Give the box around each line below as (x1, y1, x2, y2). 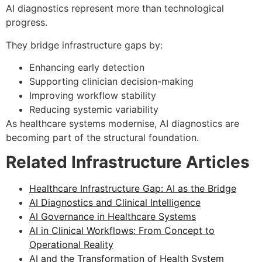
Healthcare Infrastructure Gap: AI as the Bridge (29, 182, 236, 195)
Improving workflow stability (29, 89, 156, 102)
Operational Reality (29, 239, 113, 251)
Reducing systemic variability (29, 104, 158, 116)
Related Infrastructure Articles (6, 152, 250, 173)
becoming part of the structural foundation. (6, 132, 199, 144)
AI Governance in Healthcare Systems (29, 211, 196, 223)
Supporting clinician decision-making (29, 75, 194, 88)
